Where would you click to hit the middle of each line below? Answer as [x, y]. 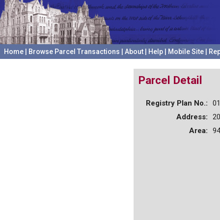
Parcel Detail [170, 80]
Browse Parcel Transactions [74, 52]
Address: [192, 117]
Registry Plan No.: [177, 103]
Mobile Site [186, 52]
